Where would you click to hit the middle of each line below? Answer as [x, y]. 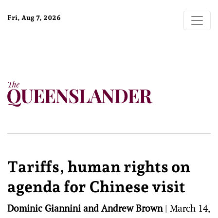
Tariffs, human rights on [99, 167]
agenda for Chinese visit [96, 187]
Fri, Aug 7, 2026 [34, 18]
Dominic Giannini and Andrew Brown [85, 208]
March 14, [190, 208]
